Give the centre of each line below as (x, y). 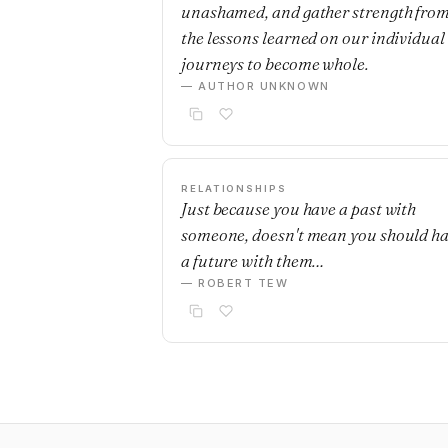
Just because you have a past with (299, 208)
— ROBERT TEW (235, 283)
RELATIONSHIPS (234, 188)
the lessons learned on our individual (313, 37)
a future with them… (253, 260)
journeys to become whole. (274, 63)
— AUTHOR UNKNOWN (255, 86)
